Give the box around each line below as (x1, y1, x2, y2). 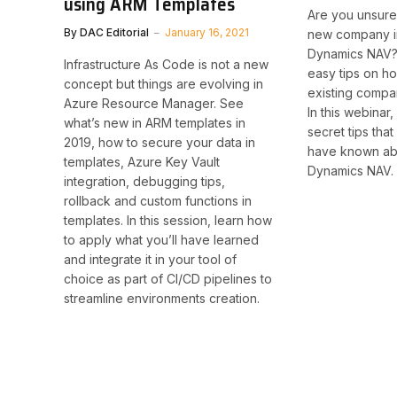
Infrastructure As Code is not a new (64, 56, 269, 72)
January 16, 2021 (165, 25, 249, 39)
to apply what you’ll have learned (64, 231, 259, 247)
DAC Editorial (80, 25, 149, 39)
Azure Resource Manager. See (64, 95, 244, 111)
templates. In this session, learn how (64, 212, 272, 228)
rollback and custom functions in (64, 192, 252, 208)
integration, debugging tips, (64, 173, 225, 189)
